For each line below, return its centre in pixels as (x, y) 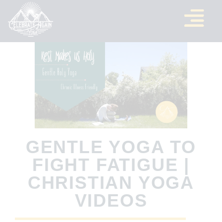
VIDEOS (111, 200)
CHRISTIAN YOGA (111, 182)
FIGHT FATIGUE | (111, 165)
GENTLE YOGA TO (111, 147)
